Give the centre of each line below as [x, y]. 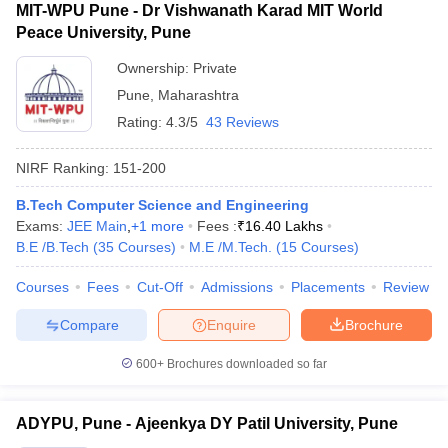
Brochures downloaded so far [245, 364]
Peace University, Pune [103, 32]
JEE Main [97, 226]
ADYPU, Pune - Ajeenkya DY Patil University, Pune [207, 423]
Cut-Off [160, 287]
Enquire [231, 324]
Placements [328, 287]
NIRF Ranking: [62, 167]
